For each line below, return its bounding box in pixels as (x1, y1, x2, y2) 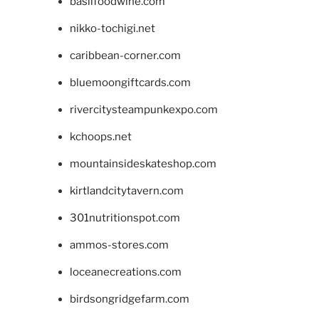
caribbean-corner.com (69, 48, 181, 62)
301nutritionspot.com (69, 211, 180, 224)
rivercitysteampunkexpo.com (69, 103, 218, 116)
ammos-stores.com (69, 238, 169, 251)
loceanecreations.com (69, 265, 182, 278)
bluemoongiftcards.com (69, 75, 191, 89)
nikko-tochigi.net (69, 21, 155, 35)
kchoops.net (69, 130, 132, 143)
